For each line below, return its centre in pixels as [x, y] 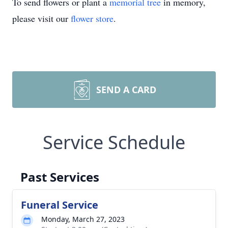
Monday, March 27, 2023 [83, 219]
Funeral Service [60, 205]
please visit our [41, 18]
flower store [92, 18]
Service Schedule [114, 142]
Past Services [60, 177]
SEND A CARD [126, 90]
